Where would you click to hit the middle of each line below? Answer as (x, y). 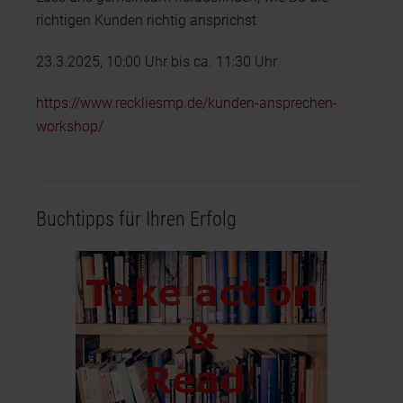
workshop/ (70, 126)
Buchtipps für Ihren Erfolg (136, 219)
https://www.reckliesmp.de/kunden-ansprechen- (187, 103)
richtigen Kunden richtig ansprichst (146, 20)
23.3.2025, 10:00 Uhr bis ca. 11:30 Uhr (157, 61)
